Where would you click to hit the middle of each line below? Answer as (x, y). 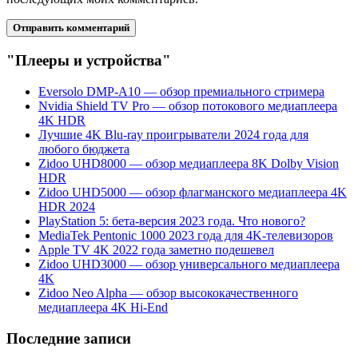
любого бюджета (84, 149)
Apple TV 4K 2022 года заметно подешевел (156, 249)
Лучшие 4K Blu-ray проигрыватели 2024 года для (173, 134)
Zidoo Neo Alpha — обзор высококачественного (168, 292)
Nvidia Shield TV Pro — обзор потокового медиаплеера (188, 105)
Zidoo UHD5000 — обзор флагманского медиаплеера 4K (193, 192)
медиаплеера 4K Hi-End (103, 307)
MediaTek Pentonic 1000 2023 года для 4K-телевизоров (186, 235)
